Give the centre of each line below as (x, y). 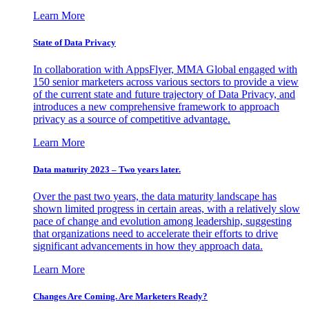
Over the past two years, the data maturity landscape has (155, 197)
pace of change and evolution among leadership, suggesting (162, 221)
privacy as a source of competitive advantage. (132, 119)
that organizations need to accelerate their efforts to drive (156, 234)
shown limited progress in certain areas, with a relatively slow (167, 209)
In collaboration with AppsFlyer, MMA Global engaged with (165, 69)
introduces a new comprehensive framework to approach (156, 106)
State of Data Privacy (74, 42)
